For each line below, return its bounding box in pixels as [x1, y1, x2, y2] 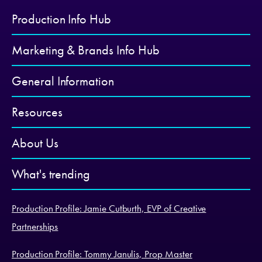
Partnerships [12, 219, 58, 233]
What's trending [12, 165, 91, 182]
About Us [12, 134, 58, 151]
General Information [12, 72, 115, 89]
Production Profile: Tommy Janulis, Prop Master [12, 247, 192, 260]
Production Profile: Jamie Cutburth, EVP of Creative [12, 201, 206, 215]
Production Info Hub [12, 10, 112, 27]
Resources [12, 103, 63, 120]
